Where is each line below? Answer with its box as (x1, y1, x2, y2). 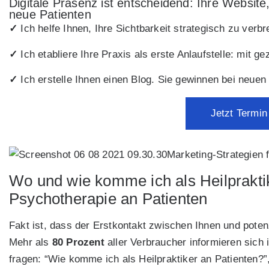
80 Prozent (52, 236, 104, 248)
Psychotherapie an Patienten (9, 190, 208, 207)
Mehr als (9, 236, 52, 248)
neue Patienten (9, 8, 91, 22)
